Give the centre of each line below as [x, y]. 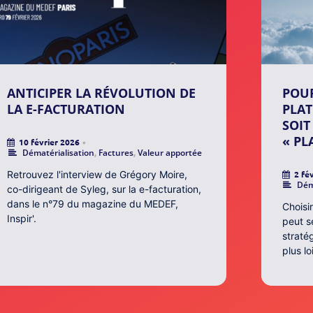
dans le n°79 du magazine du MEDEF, [93, 204]
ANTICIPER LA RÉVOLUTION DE [102, 93]
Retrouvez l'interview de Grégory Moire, [97, 175]
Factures [116, 153]
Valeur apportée [169, 153]
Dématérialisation [58, 153]
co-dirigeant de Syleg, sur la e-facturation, [104, 189]
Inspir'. [22, 219]
